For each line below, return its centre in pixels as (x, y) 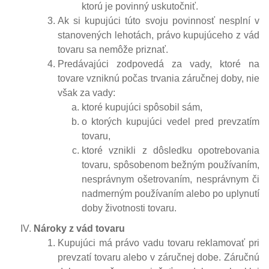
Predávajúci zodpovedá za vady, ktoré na (159, 64)
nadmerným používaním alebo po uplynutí (171, 193)
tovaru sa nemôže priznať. (113, 49)
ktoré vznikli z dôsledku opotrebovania (171, 150)
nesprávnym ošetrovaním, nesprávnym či (171, 179)
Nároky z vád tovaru (79, 228)
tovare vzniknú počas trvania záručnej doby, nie (159, 78)
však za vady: (86, 92)
